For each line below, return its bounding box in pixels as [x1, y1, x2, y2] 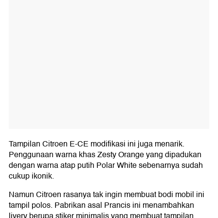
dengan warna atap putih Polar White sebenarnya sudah [9, 159, 203, 172]
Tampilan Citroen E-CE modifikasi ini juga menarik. [9, 138, 184, 151]
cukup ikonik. [9, 170, 54, 183]
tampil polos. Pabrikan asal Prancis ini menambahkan [9, 199, 194, 212]
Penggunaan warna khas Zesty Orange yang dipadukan [9, 148, 201, 162]
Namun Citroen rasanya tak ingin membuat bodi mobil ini [9, 188, 204, 201]
